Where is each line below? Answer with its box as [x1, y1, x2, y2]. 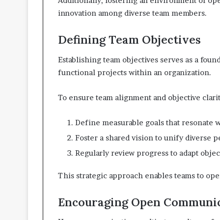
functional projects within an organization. [58, 67, 211, 77]
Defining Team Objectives [58, 32, 201, 47]
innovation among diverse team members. [58, 8, 207, 18]
